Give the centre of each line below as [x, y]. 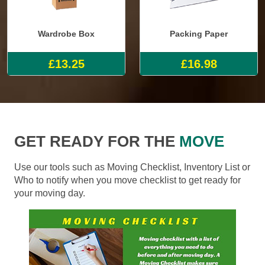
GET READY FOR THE [95, 141]
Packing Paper [199, 34]
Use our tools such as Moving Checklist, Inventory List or [132, 167]
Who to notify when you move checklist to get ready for [127, 180]
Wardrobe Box [66, 34]
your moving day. [50, 193]
